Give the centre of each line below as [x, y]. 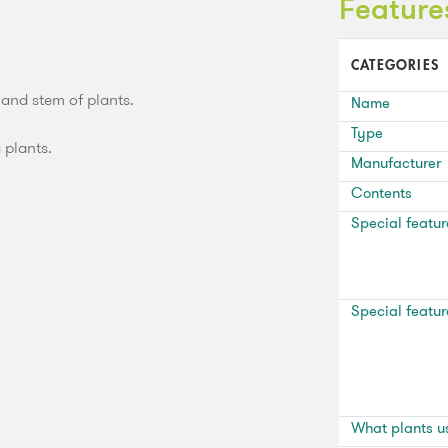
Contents [381, 192]
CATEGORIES [395, 64]
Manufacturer [396, 162]
